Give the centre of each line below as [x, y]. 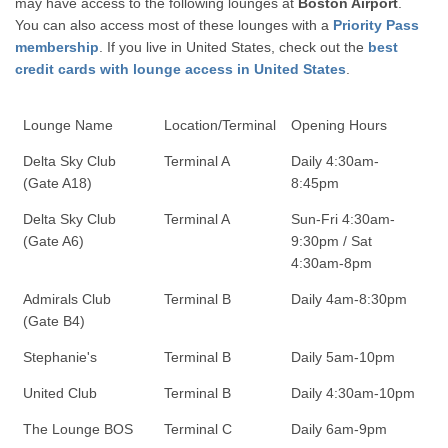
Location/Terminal [219, 124]
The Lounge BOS [77, 428]
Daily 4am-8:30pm [348, 298]
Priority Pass [376, 25]
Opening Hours [338, 124]
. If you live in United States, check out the [234, 47]
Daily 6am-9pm [338, 428]
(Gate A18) [57, 182]
